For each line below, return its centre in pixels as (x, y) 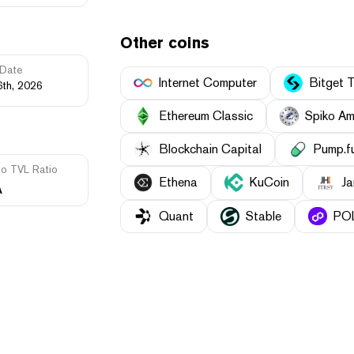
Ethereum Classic (206, 116)
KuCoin (269, 183)
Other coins (165, 43)
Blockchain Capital (210, 149)
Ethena (178, 183)
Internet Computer (208, 83)
